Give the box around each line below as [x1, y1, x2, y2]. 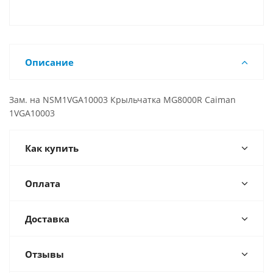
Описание [25, 56, 74, 68]
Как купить [25, 142, 79, 154]
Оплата [25, 177, 60, 190]
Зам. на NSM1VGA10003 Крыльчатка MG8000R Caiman [9, 94, 236, 105]
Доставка [25, 213, 69, 225]
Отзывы [25, 248, 64, 260]
